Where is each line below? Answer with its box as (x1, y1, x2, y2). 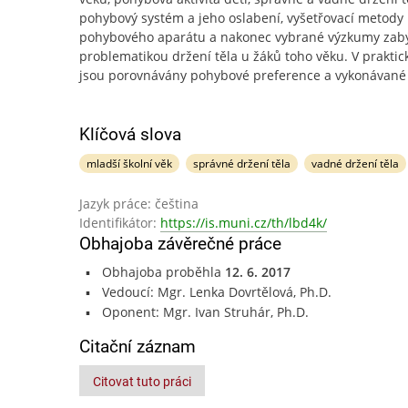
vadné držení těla (311, 156, 399, 171)
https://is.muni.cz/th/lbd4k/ (160, 214, 327, 231)
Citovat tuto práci (93, 374, 191, 389)
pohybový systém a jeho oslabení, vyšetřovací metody (79, 9, 403, 26)
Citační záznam (79, 336, 196, 357)
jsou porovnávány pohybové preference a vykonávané (79, 66, 406, 84)
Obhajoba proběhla (101, 263, 225, 280)
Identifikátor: (79, 214, 160, 231)
